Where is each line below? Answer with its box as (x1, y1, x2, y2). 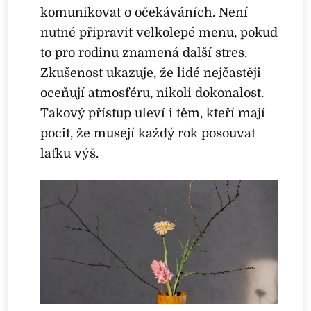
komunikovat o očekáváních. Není (40, 5, 249, 19)
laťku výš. (40, 146, 99, 160)
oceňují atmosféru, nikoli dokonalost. (40, 85, 264, 100)
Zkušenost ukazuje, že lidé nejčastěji (40, 65, 262, 80)
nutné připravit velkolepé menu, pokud (40, 25, 278, 40)
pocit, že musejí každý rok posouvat (40, 126, 256, 140)
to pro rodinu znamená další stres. (40, 45, 248, 60)
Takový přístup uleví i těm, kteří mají (40, 106, 266, 120)
